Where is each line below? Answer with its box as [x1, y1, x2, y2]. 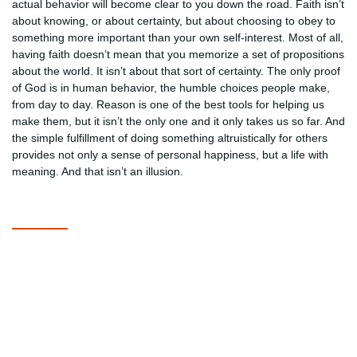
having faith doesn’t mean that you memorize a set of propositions [12, 48, 344, 61]
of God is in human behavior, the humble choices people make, [12, 81, 330, 94]
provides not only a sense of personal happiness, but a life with [12, 148, 328, 161]
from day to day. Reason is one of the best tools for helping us [12, 98, 324, 111]
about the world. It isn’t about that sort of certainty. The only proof [12, 65, 340, 77]
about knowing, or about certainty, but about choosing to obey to [12, 14, 335, 27]
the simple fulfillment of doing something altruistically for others [12, 131, 328, 144]
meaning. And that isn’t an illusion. [12, 165, 183, 178]
